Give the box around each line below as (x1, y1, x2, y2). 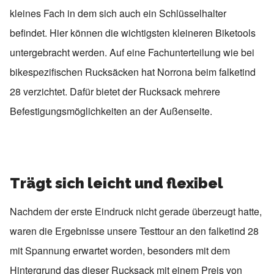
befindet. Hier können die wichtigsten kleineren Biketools (10, 26, 256, 40)
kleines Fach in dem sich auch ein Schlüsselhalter (10, 6, 226, 20)
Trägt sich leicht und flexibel (10, 174, 223, 192)
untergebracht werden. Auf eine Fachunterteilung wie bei (10, 45, 254, 59)
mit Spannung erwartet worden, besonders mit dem (10, 243, 230, 257)
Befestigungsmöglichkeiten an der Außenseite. (10, 104, 212, 118)
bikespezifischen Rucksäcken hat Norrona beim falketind (10, 65, 256, 79)
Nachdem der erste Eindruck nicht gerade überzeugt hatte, (10, 204, 262, 218)
